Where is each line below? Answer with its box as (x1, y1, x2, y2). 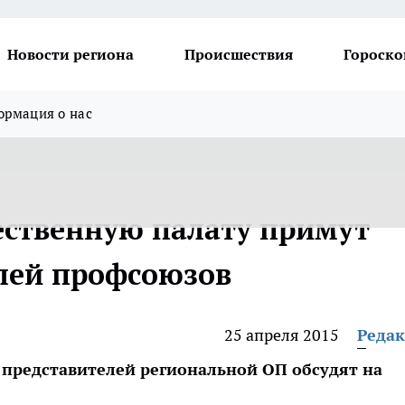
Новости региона (7, 45, 134, 63)
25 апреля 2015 (224, 325, 339, 345)
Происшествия (184, 45, 293, 63)
